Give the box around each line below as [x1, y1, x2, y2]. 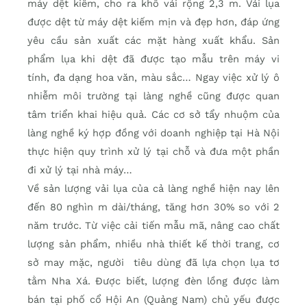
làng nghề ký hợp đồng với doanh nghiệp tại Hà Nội [27, 127, 280, 140]
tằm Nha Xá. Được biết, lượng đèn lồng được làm [27, 275, 280, 288]
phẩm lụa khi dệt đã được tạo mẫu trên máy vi [27, 53, 280, 66]
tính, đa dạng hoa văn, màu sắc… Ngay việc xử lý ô [27, 71, 280, 84]
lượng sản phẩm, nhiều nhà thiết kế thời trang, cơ [27, 238, 280, 251]
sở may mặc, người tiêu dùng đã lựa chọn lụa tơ [27, 256, 280, 269]
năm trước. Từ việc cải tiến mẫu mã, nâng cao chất [27, 219, 280, 232]
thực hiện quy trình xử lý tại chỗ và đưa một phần [27, 145, 280, 158]
